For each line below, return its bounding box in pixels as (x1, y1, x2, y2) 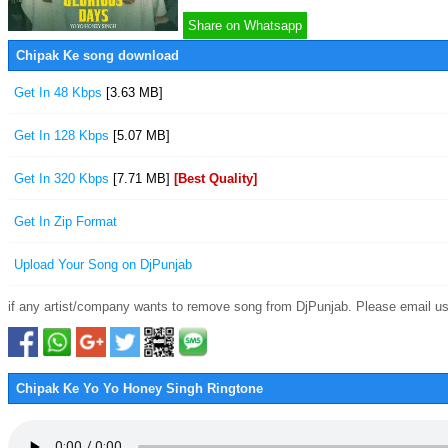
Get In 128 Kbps (14, 128, 113, 143)
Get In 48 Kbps (14, 85, 106, 100)
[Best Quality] (174, 171, 257, 186)
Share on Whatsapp (188, 18, 302, 33)
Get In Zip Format (14, 214, 117, 229)
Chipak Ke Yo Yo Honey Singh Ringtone (16, 381, 263, 396)
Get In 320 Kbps (14, 171, 113, 186)
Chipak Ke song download (16, 48, 179, 63)
